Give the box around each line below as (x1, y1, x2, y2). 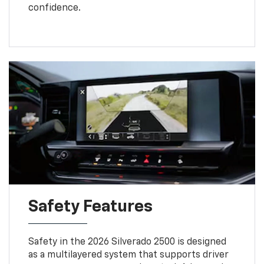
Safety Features (28, 198, 153, 215)
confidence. (28, 3, 81, 13)
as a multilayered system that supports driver (28, 250, 229, 260)
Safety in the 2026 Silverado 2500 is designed (28, 237, 226, 247)
